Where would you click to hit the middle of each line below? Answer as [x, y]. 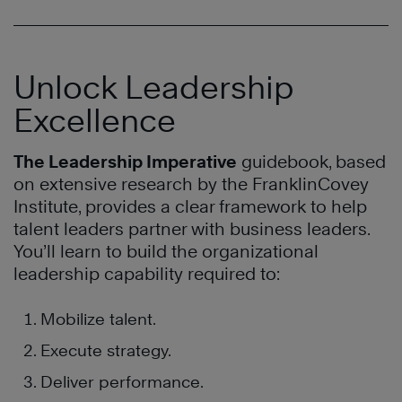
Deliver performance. [122, 382]
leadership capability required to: [147, 274]
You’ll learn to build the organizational [166, 251]
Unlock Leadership [154, 87]
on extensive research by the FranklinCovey [191, 184]
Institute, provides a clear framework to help [190, 206]
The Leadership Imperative [125, 162]
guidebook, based [311, 162]
